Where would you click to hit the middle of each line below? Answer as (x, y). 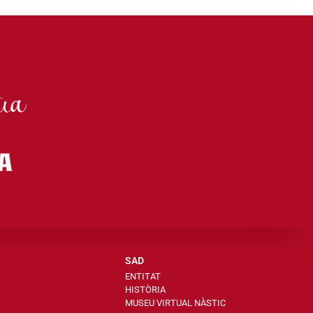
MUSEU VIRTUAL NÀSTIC (176, 303)
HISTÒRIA (146, 290)
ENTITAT (143, 277)
